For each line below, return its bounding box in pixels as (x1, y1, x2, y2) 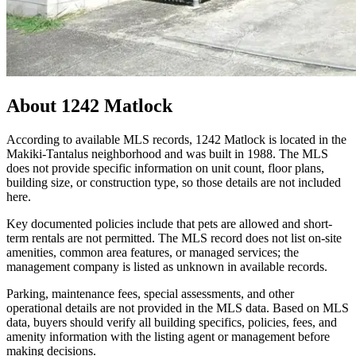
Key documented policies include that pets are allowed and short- (6, 217, 332, 231)
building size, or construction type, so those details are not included (6, 176, 341, 190)
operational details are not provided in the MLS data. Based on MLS (6, 301, 349, 315)
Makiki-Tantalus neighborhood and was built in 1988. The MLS (6, 147, 328, 161)
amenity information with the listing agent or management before (6, 330, 330, 344)
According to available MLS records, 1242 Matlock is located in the (6, 133, 346, 147)
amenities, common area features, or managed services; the (6, 246, 299, 260)
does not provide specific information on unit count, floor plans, (6, 161, 324, 176)
